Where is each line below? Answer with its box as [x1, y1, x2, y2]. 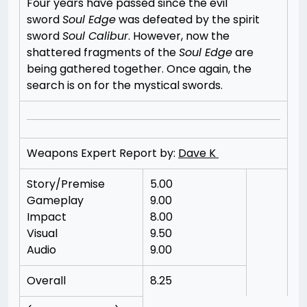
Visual [27, 225, 58, 241]
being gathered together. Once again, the [27, 61, 251, 77]
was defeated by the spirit [116, 12, 260, 27]
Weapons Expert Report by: [27, 145, 178, 161]
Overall [27, 273, 66, 288]
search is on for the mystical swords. [27, 77, 223, 93]
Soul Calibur [62, 28, 128, 44]
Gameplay [27, 193, 84, 208]
